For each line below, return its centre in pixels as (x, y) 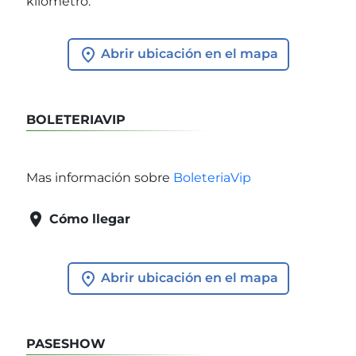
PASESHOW (66, 343)
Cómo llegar (90, 219)
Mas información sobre (100, 177)
